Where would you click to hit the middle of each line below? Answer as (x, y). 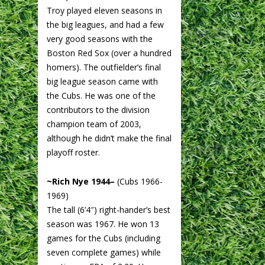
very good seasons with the (100, 38)
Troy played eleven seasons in (104, 10)
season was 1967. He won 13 (103, 224)
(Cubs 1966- (139, 181)
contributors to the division (98, 109)
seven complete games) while (104, 252)
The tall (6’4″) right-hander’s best (109, 209)
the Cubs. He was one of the (101, 95)
